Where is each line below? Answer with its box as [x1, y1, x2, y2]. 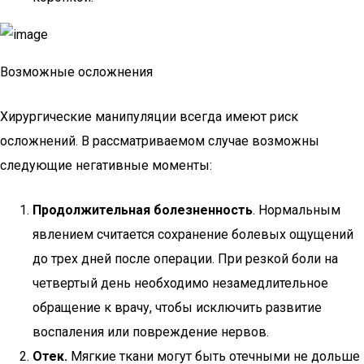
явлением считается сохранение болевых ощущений [32, 227, 353, 242]
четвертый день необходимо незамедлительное [32, 275, 328, 291]
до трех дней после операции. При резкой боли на [32, 251, 338, 266]
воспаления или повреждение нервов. [32, 324, 269, 340]
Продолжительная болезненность [32, 202, 253, 218]
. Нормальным [253, 202, 340, 218]
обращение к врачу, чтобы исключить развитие [32, 300, 322, 315]
